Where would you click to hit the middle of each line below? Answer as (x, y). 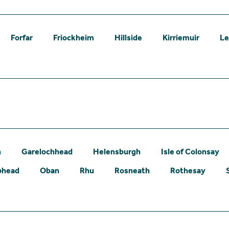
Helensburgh (117, 151)
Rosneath (132, 170)
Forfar (22, 37)
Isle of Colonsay (190, 151)
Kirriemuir (181, 37)
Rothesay (188, 170)
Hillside (128, 37)
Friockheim (74, 37)
